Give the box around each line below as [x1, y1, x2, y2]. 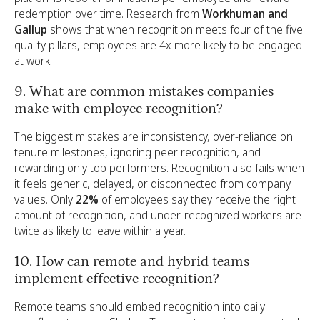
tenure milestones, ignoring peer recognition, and [14, 144, 261, 160]
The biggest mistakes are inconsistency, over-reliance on [14, 129, 293, 144]
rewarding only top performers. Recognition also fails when [14, 160, 304, 176]
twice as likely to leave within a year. [14, 223, 186, 239]
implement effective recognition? [14, 271, 219, 286]
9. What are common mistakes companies [14, 84, 274, 99]
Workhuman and [202, 6, 288, 21]
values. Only [14, 191, 76, 207]
